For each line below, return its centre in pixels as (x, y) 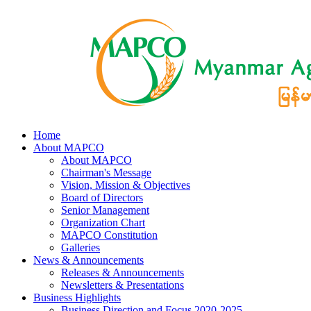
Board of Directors (102, 197)
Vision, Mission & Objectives (126, 185)
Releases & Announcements (123, 272)
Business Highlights (77, 297)
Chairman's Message (106, 173)
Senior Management (105, 210)
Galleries (81, 247)
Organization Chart (103, 222)
